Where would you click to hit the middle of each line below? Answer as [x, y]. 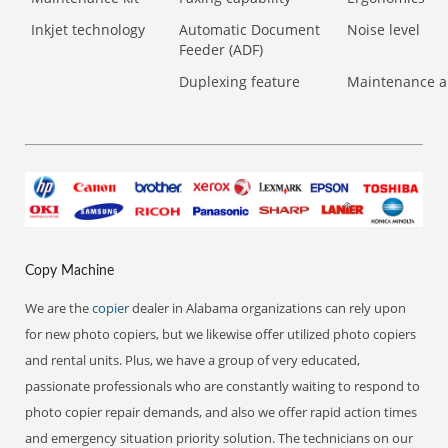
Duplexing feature [240, 81]
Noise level [384, 29]
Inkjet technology [88, 29]
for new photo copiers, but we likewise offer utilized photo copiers [221, 333]
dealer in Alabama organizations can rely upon [269, 307]
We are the [59, 307]
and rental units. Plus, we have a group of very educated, [193, 359]
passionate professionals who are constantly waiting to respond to [223, 385]
